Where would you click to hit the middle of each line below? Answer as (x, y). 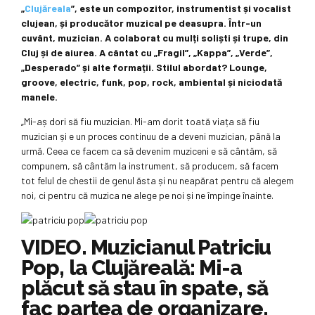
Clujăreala (48, 8)
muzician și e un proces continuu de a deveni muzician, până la (151, 136)
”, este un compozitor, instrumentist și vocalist (181, 8)
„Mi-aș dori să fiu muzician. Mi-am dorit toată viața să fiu (140, 122)
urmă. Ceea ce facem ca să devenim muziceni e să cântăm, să (149, 151)
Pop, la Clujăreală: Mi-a (131, 268)
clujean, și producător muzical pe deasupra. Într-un (141, 23)
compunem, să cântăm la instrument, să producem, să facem (150, 166)
